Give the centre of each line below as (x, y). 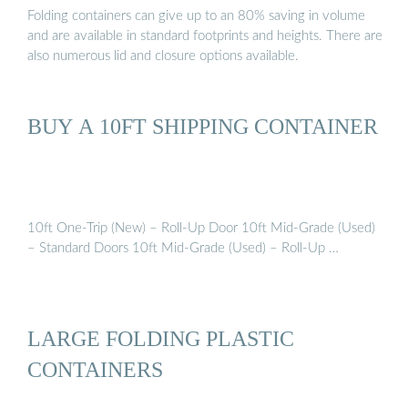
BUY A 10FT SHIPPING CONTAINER (203, 127)
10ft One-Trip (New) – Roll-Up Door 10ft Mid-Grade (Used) (201, 228)
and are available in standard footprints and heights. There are (205, 36)
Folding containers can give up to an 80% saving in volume (196, 16)
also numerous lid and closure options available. (163, 56)
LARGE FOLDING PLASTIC (161, 339)
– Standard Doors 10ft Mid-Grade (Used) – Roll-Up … (183, 248)
